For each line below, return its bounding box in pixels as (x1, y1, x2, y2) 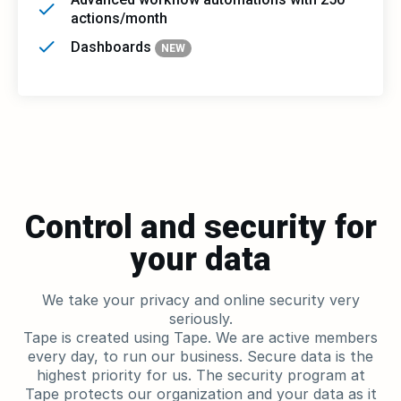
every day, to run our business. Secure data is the (28, 347, 373, 365)
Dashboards (71, 38, 155, 55)
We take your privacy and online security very (41, 291, 360, 309)
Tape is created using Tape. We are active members (23, 328, 378, 346)
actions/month (71, 10, 167, 27)
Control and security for (24, 209, 377, 246)
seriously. (168, 310, 233, 328)
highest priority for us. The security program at (36, 366, 365, 384)
